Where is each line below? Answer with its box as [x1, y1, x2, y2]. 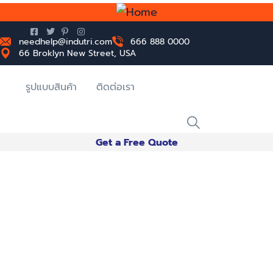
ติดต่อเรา [96, 80, 135, 94]
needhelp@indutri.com [18, 35, 112, 48]
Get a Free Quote [95, 135, 178, 150]
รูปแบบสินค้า [26, 80, 77, 94]
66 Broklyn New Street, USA [18, 46, 136, 60]
